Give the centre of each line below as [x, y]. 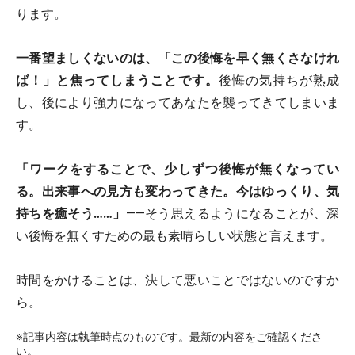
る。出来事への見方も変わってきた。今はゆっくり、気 [177, 192]
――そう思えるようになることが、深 [233, 214]
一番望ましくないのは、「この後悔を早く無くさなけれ [177, 59]
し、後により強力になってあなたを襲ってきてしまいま [177, 103]
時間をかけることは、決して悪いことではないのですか [177, 281]
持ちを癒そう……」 [71, 214]
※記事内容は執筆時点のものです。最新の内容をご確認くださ [169, 337]
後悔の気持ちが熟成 [279, 81]
